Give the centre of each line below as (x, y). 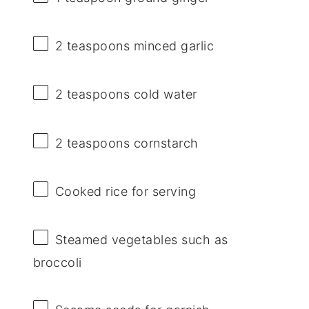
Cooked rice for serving (126, 191)
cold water (163, 94)
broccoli (57, 262)
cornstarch (164, 143)
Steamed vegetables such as (141, 239)
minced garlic (172, 46)
